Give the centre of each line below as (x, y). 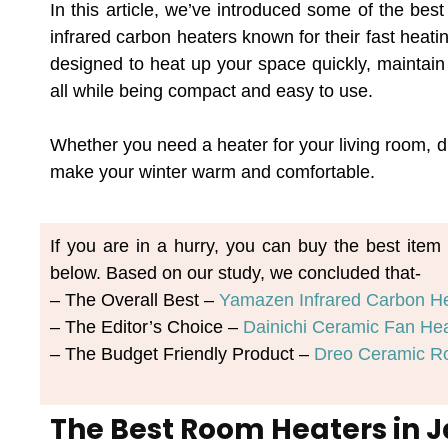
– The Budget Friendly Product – (182, 354)
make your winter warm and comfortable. (212, 172)
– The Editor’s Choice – (146, 327)
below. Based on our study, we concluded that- (235, 273)
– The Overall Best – (134, 300)
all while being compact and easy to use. (211, 91)
